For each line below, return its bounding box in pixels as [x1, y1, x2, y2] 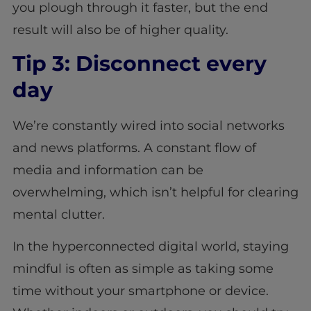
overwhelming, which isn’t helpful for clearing [12, 184, 299, 200]
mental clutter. [12, 206, 105, 222]
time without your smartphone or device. [12, 283, 269, 299]
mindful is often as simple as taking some [12, 261, 274, 277]
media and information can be [12, 162, 203, 178]
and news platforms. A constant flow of [12, 140, 256, 155]
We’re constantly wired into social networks [12, 117, 285, 133]
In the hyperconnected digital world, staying [12, 239, 289, 255]
